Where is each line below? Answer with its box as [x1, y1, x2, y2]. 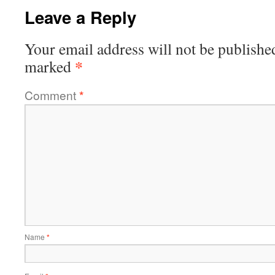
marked [25, 55, 75, 77]
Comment [25, 86, 79, 103]
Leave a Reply [25, 4, 136, 29]
